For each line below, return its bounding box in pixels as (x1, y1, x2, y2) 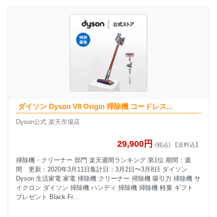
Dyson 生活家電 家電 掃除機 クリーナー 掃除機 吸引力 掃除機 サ (16, 175, 201, 183)
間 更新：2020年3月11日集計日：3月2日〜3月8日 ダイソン (16, 166, 187, 173)
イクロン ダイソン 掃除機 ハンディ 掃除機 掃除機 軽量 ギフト (16, 184, 193, 192)
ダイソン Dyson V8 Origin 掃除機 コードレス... (17, 102, 172, 110)
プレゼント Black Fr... (16, 193, 78, 201)
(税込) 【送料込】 (155, 141, 201, 149)
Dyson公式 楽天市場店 (16, 118, 80, 125)
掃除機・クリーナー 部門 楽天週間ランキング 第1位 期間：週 (16, 156, 191, 164)
